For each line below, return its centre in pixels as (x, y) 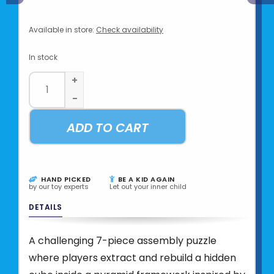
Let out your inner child (148, 186)
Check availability (130, 29)
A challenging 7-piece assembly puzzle (123, 240)
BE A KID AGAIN (145, 179)
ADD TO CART (108, 128)
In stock (43, 57)
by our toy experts (59, 186)
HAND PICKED (65, 179)
